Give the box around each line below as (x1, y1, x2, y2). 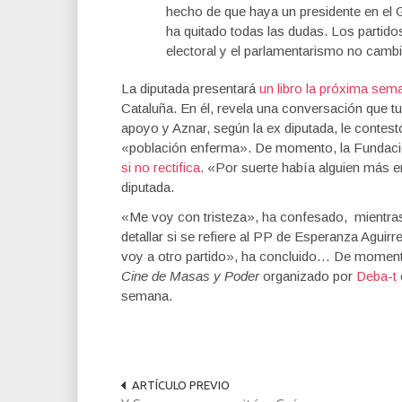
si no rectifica (121, 160, 200, 175)
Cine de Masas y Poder (121, 268, 259, 284)
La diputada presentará (121, 81, 259, 96)
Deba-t (356, 268, 397, 284)
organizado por (259, 268, 356, 284)
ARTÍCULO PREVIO (132, 379, 230, 391)
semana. (121, 288, 172, 303)
